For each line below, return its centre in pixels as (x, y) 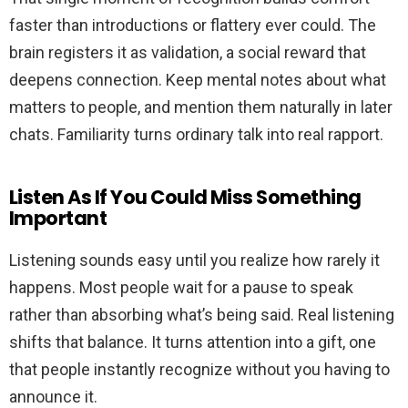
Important (58, 219)
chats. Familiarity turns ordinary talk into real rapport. (196, 135)
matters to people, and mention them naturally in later (201, 107)
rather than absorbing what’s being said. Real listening (202, 315)
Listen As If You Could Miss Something (185, 198)
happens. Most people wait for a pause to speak (181, 288)
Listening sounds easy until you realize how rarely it (194, 260)
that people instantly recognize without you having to (199, 370)
